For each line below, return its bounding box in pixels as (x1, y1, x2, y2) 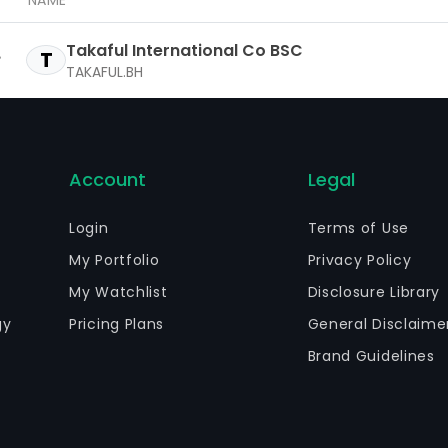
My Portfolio (69, 250, 160, 270)
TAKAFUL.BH (66, 61, 143, 82)
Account (69, 167, 147, 192)
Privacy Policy (307, 250, 412, 270)
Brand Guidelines (307, 346, 435, 366)
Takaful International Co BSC (66, 38, 303, 62)
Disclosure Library (307, 282, 441, 302)
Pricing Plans (69, 314, 165, 334)
